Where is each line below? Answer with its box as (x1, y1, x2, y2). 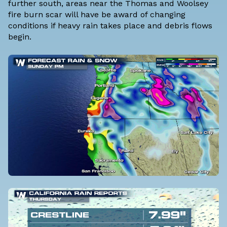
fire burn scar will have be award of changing (8, 9, 185, 19)
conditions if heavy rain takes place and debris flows (8, 20, 212, 30)
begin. (8, 31, 31, 42)
